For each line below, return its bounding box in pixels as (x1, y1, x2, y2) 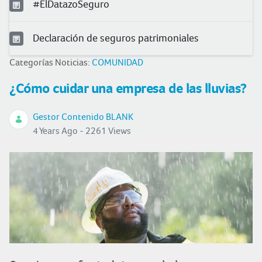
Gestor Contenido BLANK (33, 111, 133, 122)
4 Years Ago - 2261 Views (33, 125, 131, 136)
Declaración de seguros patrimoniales (33, 32, 199, 44)
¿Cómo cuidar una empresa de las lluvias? (9, 80, 247, 96)
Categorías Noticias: (9, 57, 92, 68)
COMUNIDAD (92, 57, 143, 68)
